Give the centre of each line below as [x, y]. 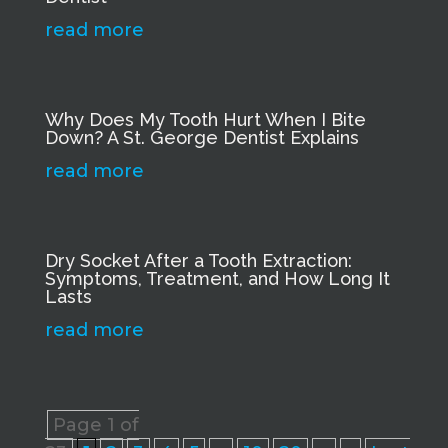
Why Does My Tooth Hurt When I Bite [205, 119]
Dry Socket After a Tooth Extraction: [198, 260]
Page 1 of [95, 424]
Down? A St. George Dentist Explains [201, 137]
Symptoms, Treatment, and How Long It [217, 278]
